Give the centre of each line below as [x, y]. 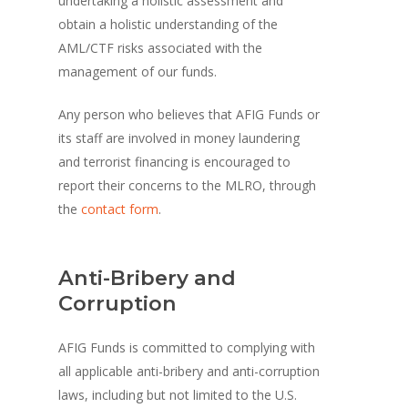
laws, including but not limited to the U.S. [178, 394]
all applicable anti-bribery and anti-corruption [189, 371]
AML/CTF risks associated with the [161, 47]
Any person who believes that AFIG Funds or [189, 114]
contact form [120, 209]
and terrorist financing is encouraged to [175, 161]
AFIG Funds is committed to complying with [187, 347]
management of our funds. [138, 71]
